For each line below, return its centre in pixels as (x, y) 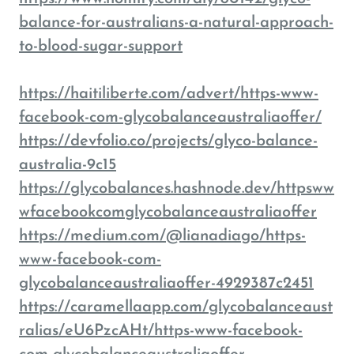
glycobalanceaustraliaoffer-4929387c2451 (166, 284)
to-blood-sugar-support (101, 47)
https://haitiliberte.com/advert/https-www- (169, 94)
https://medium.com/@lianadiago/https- (162, 236)
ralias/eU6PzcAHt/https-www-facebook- (161, 331)
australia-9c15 (68, 165)
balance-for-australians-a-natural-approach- (176, 23)
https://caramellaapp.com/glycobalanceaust (176, 307)
